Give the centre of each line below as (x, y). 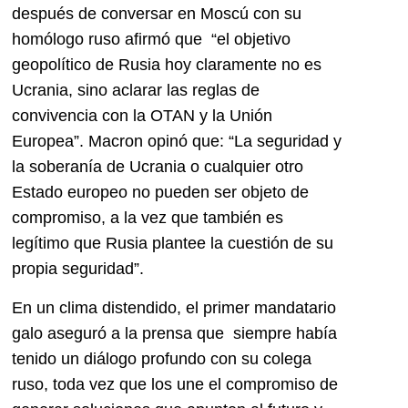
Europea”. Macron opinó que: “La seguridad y (177, 142)
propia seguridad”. (78, 269)
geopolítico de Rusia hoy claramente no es (167, 65)
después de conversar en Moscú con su (157, 14)
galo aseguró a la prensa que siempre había (174, 333)
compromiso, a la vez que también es (148, 218)
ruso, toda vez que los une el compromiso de (175, 384)
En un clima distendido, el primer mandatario (174, 307)
